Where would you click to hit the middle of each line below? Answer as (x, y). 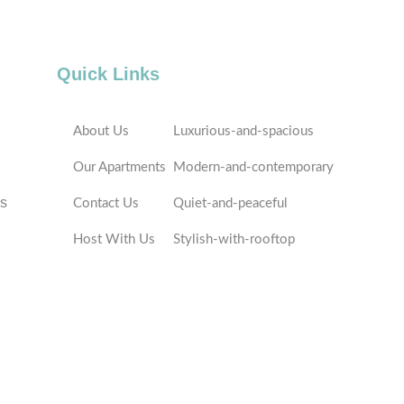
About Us (101, 131)
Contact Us (106, 203)
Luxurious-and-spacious (243, 131)
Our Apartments (119, 167)
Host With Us (114, 239)
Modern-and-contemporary (253, 167)
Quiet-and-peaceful (230, 203)
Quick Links (108, 73)
